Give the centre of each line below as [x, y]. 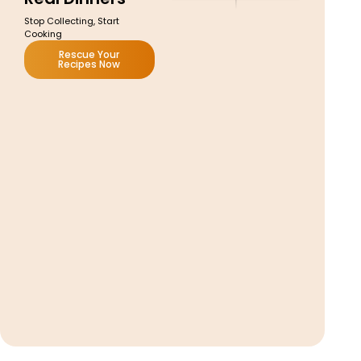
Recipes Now [89, 64]
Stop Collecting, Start [72, 21]
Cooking [43, 33]
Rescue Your [89, 54]
